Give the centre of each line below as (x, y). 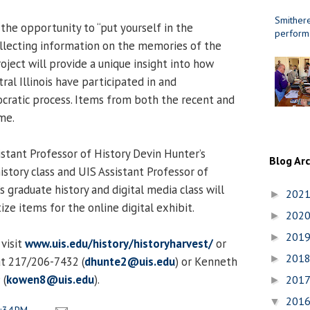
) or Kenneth (206, 261)
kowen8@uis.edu (50, 279)
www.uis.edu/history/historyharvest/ (119, 243)
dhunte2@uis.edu (130, 261)
